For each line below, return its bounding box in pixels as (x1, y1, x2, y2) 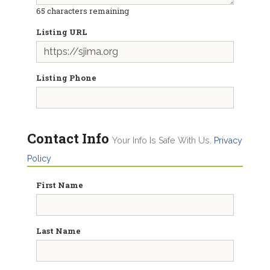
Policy (27, 154, 51, 163)
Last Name (36, 225, 81, 236)
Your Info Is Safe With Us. (112, 136, 214, 145)
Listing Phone (36, 72, 96, 83)
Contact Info (27, 130, 109, 147)
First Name (36, 180, 83, 190)
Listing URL (36, 27, 87, 37)
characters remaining (45, 5, 129, 16)
